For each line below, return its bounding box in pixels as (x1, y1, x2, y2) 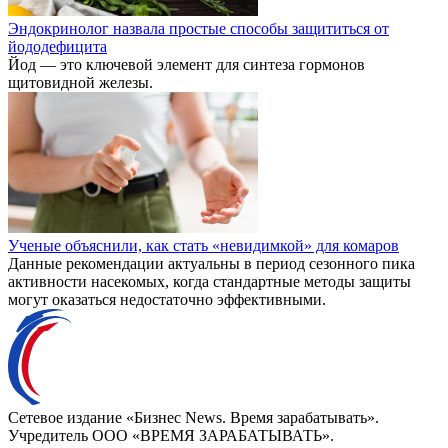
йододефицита (8, 37, 107, 55)
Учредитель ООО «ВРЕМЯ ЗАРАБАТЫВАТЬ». (8, 426, 334, 444)
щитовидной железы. (8, 73, 153, 91)
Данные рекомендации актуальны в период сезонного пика (8, 254, 415, 272)
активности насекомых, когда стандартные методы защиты (8, 272, 411, 290)
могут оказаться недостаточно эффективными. (8, 290, 326, 308)
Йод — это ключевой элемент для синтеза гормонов (8, 55, 365, 73)
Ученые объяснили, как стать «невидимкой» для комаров (8, 236, 399, 254)
